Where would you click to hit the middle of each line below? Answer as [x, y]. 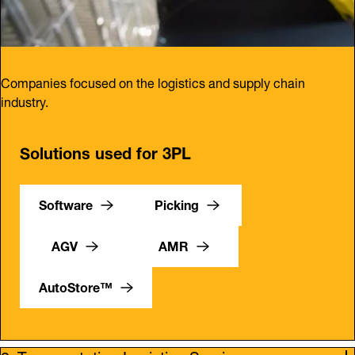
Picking [177, 203]
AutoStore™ [76, 285]
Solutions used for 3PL [105, 151]
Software [66, 203]
